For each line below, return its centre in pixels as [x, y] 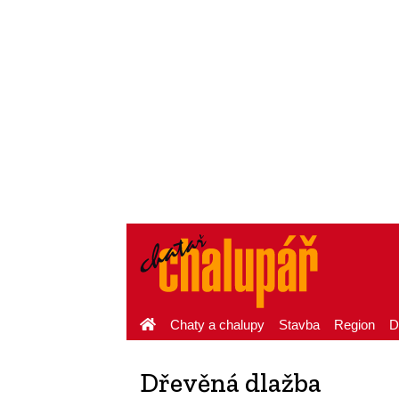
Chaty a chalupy [217, 325]
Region [354, 325]
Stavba [299, 325]
